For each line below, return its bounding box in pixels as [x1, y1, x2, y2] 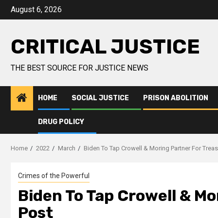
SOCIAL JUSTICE [72, 94, 129, 102]
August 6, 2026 [11, 5, 62, 14]
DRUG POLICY [38, 118, 84, 126]
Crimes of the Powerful [18, 172, 90, 180]
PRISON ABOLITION [143, 94, 208, 102]
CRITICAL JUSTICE [11, 35, 200, 59]
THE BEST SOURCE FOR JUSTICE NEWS [11, 63, 148, 73]
